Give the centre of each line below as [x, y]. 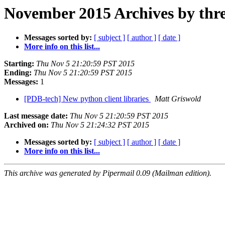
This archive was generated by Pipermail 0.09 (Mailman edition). [108, 173]
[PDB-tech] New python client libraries [87, 99]
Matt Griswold [178, 99]
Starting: [19, 64]
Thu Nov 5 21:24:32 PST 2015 [100, 125]
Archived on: [26, 125]
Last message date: [36, 116]
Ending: [18, 73]
